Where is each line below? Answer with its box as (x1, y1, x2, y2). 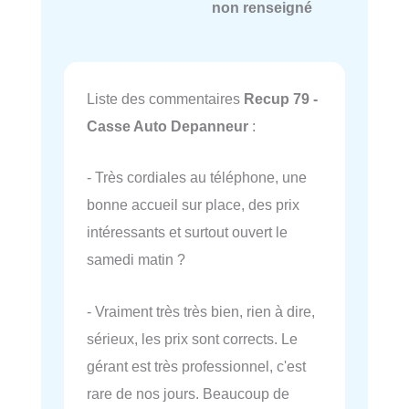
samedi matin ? (87, 251, 185, 268)
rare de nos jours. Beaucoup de (87, 384, 289, 402)
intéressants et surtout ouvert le (87, 224, 288, 241)
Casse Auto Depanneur (87, 118, 248, 134)
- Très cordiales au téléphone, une (87, 169, 307, 186)
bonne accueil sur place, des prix (87, 196, 299, 214)
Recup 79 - (244, 90, 318, 107)
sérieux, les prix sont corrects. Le (87, 330, 298, 347)
